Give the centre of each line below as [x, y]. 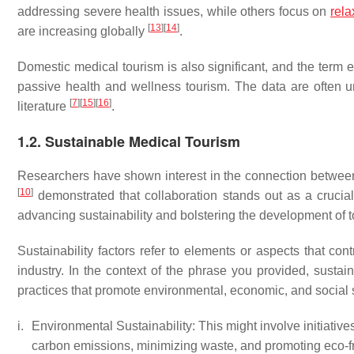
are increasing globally [83, 31]
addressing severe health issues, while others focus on [174, 11]
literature [43, 106]
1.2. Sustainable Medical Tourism [129, 141]
